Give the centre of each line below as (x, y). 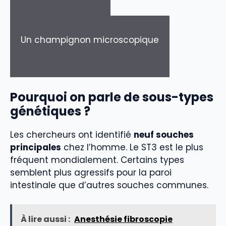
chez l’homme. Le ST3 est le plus (132, 147)
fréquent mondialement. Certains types (97, 160)
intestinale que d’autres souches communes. (109, 185)
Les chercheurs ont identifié (72, 134)
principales (36, 147)
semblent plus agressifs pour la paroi (91, 172)
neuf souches (164, 134)
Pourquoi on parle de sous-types (112, 97)
